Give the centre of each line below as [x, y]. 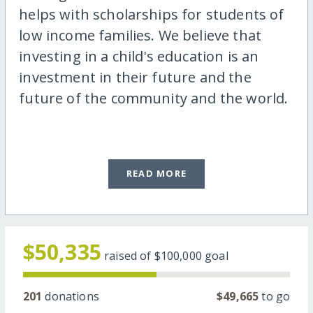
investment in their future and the [135, 77]
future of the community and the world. [154, 98]
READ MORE [156, 174]
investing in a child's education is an [139, 56]
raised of [129, 256]
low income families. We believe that [140, 35]
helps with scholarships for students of [152, 14]
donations [71, 297]
